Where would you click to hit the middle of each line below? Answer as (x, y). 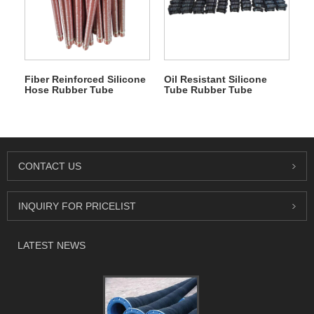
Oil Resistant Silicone (215, 80)
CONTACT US (50, 166)
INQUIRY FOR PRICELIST (77, 206)
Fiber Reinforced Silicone (85, 80)
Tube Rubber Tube (208, 90)
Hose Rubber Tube (69, 90)
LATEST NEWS (52, 246)
